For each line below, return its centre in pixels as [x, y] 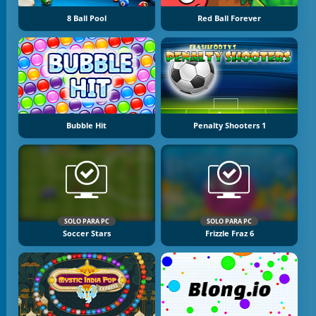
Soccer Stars [86, 233]
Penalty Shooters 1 [229, 126]
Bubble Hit [87, 126]
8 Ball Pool [86, 18]
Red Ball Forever [230, 18]
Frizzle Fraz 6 [229, 233]
